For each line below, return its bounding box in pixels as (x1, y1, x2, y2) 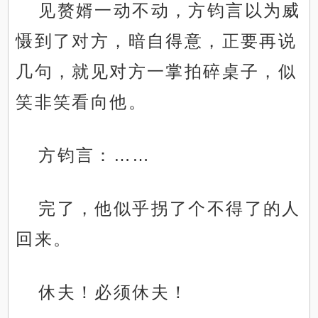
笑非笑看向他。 (16, 92, 148, 112)
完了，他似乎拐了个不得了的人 (38, 199, 301, 219)
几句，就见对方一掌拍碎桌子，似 (16, 62, 297, 82)
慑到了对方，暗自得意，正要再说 (16, 31, 297, 51)
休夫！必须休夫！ (38, 283, 189, 302)
